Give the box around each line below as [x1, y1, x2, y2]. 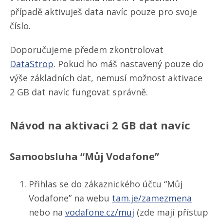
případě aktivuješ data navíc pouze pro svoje [10, 5, 197, 18]
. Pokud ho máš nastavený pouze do [54, 57, 203, 70]
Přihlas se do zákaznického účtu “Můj [29, 178, 182, 190]
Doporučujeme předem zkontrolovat [10, 43, 163, 55]
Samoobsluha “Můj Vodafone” [10, 149, 159, 163]
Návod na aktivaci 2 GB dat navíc [10, 117, 190, 132]
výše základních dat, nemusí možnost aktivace [10, 72, 202, 84]
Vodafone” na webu [29, 192, 112, 204]
